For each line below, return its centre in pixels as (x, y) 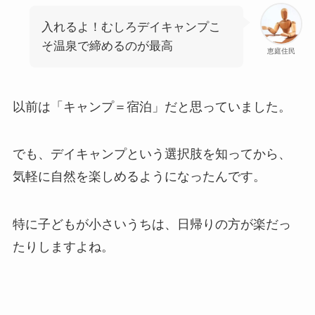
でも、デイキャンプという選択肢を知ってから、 (152, 154)
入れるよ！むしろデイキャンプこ (131, 27)
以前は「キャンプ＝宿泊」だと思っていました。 (152, 107)
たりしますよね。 (63, 247)
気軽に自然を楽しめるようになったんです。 (139, 177)
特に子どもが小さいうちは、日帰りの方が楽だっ (152, 225)
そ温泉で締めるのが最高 (107, 46)
